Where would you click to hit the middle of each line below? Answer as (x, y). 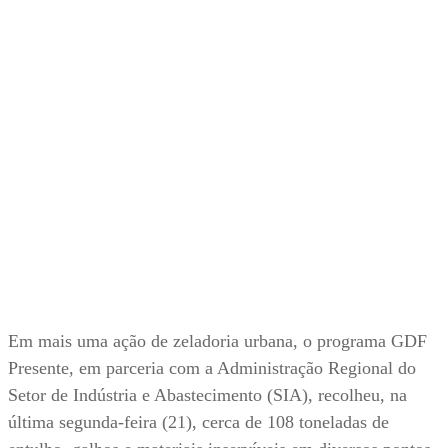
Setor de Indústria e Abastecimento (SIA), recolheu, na (207, 395)
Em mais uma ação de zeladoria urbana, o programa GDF (217, 341)
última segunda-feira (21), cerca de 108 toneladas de (198, 422)
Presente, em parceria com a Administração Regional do (212, 368)
